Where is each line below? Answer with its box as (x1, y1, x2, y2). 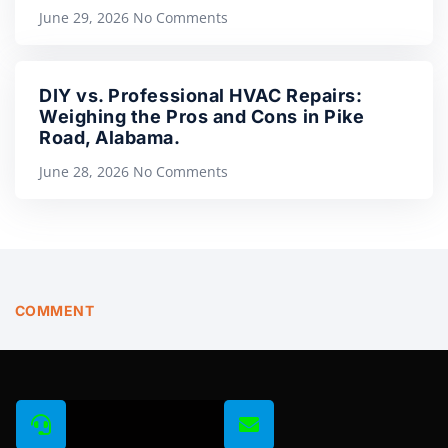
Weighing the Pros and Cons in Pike (39, 106, 365, 128)
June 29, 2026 (39, 8, 133, 28)
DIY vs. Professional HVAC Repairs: (39, 85, 363, 107)
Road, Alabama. (39, 127, 181, 149)
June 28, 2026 (39, 162, 133, 182)
